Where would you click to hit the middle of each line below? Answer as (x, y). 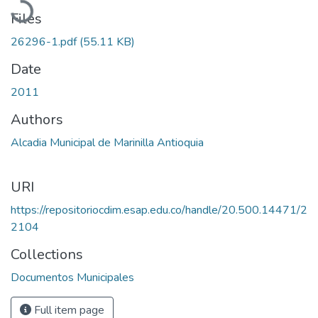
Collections (47, 254)
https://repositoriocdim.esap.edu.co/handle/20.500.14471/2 (159, 210)
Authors (37, 119)
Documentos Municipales (72, 277)
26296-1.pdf (45, 42)
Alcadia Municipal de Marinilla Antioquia (107, 142)
